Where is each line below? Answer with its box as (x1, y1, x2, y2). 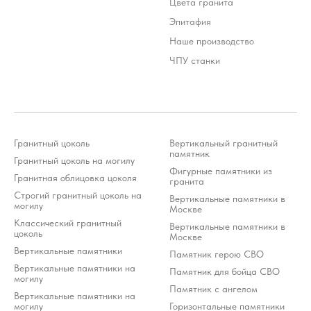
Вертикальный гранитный (169, 137, 278, 149)
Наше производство (169, 35, 254, 47)
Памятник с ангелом (169, 283, 258, 294)
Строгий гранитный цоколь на (14, 189, 142, 201)
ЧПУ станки (169, 54, 220, 66)
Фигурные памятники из (169, 165, 272, 176)
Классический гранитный (14, 217, 121, 228)
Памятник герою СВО (169, 248, 264, 260)
